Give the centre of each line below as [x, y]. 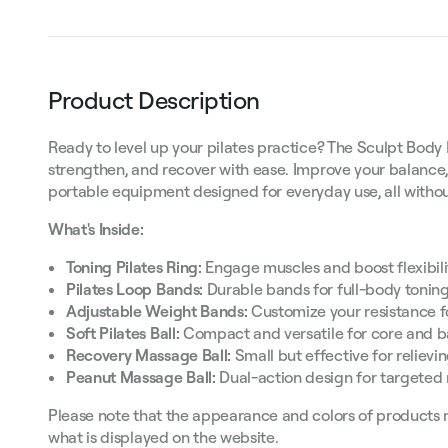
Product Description [154, 99]
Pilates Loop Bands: [136, 288]
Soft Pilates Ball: [124, 332]
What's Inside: [96, 228]
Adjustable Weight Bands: [158, 310]
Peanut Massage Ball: [143, 376]
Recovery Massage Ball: [150, 354]
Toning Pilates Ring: [136, 266]
